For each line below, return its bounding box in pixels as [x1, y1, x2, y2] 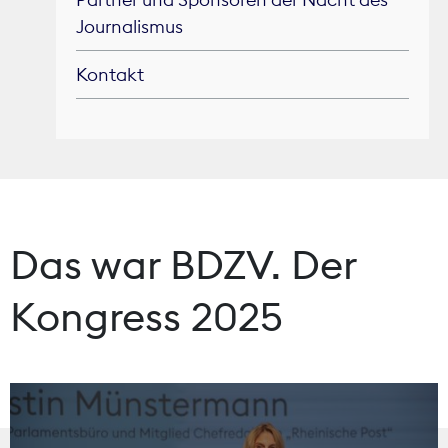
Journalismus [76, 15, 183, 38]
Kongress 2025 [10, 291, 283, 342]
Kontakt [76, 63, 144, 86]
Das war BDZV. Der [10, 239, 356, 290]
